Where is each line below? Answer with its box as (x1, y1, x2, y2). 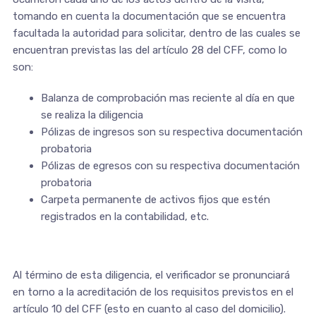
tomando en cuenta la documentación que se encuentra (12, 9, 286, 23)
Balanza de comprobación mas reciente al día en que (40, 91, 295, 104)
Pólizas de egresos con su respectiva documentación (40, 159, 300, 172)
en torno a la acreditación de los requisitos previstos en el (12, 285, 293, 298)
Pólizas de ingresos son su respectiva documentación (40, 125, 303, 138)
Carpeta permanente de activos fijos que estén (40, 193, 270, 206)
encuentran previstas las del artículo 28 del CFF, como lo (12, 43, 287, 56)
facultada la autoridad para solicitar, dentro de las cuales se (12, 26, 300, 39)
